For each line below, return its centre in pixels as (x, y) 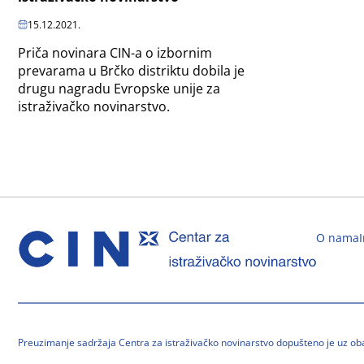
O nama (338, 237)
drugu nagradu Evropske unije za (119, 88)
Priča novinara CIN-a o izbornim (115, 52)
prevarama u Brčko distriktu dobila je (131, 70)
